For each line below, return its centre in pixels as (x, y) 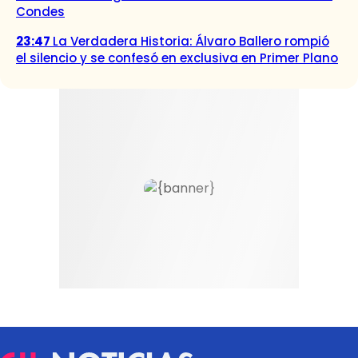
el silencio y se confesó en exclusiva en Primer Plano (177, 58)
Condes (40, 11)
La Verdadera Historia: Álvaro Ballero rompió (191, 41)
